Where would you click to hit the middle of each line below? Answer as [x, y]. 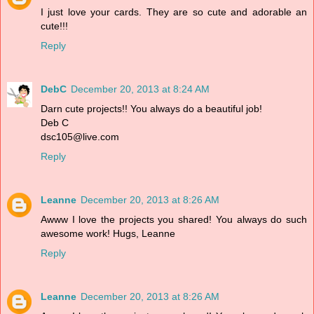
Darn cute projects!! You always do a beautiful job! [151, 108]
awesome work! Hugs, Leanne [108, 233]
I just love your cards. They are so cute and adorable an [174, 12]
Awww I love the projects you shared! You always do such [174, 219]
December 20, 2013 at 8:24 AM [140, 89]
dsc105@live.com [80, 136]
